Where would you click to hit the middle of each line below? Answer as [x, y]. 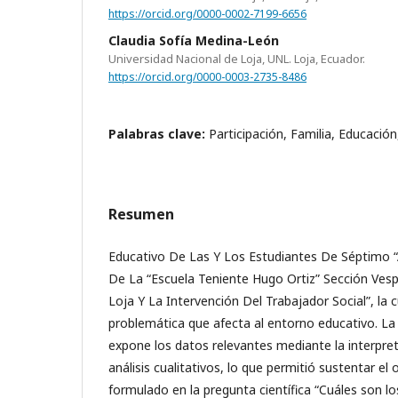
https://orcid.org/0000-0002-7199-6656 [207, 13]
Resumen [141, 215]
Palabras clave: [159, 134]
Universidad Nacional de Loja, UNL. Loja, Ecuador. [237, 58]
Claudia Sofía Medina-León [194, 40]
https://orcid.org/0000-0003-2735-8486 [207, 76]
